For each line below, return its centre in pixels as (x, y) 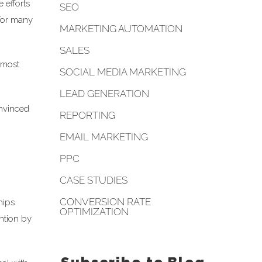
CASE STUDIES (93, 180)
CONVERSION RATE (105, 201)
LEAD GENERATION (104, 93)
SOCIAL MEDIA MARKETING (123, 72)
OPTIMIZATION (94, 211)
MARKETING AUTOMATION (121, 28)
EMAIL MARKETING (104, 137)
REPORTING (87, 115)
